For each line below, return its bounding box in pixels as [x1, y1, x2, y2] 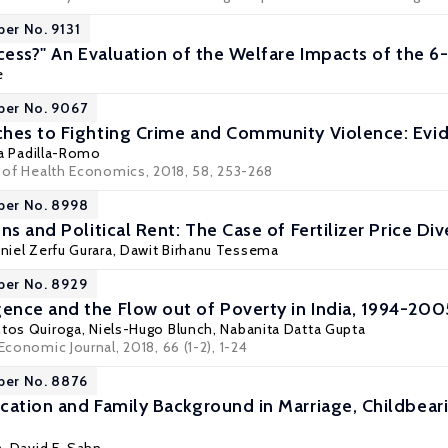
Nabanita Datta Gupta [220, 320, 366, 338]
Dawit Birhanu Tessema [119, 241, 279, 259]
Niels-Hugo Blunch [89, 320, 214, 338]
